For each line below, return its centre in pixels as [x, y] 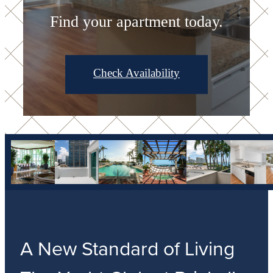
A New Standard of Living [127, 249]
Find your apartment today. [136, 22]
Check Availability [136, 73]
